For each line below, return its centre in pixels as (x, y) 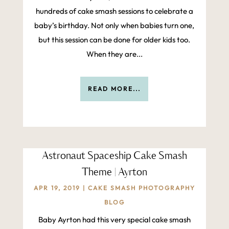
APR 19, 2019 (57, 188)
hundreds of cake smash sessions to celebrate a (114, 11)
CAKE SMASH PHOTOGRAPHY (141, 188)
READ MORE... (114, 89)
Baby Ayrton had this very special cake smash (114, 220)
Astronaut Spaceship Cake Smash (114, 156)
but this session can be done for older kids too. (114, 40)
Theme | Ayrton (114, 173)
